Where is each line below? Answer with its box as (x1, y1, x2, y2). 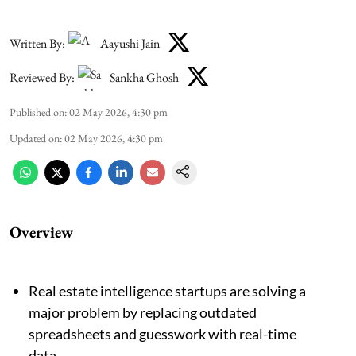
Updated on (10, 131, 60, 145)
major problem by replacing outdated (29, 304, 257, 321)
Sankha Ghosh (110, 68, 179, 86)
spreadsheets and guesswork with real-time (29, 325, 296, 342)
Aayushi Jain (100, 34, 160, 52)
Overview (10, 222, 73, 242)
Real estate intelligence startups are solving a (29, 282, 306, 300)
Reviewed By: (10, 68, 75, 86)
